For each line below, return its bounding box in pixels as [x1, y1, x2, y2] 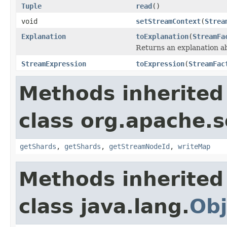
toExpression [136, 59, 184, 68]
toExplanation [136, 32, 188, 41]
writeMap [178, 142, 210, 150]
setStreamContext [136, 17, 201, 25]
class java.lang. [19, 195, 190, 218]
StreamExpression [21, 59, 86, 68]
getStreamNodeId [109, 142, 170, 150]
